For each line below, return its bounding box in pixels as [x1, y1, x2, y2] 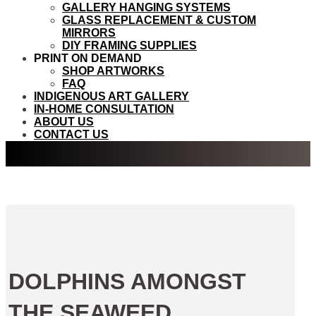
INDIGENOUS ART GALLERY [34, 90, 189, 102]
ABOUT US [34, 116, 94, 128]
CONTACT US [34, 128, 109, 140]
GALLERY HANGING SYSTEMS [62, 1, 231, 13]
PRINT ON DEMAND [34, 52, 142, 64]
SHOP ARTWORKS [62, 65, 164, 77]
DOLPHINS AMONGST [8, 269, 247, 295]
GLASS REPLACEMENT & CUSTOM [62, 14, 256, 26]
